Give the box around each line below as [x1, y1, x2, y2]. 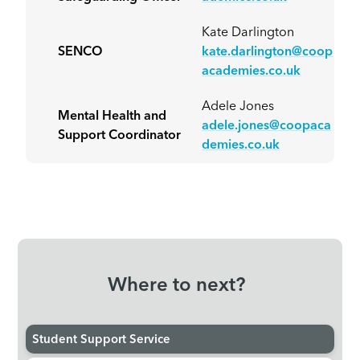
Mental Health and [58, 110, 167, 124]
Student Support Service [32, 334, 171, 347]
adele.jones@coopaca [202, 120, 332, 133]
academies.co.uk [202, 65, 301, 79]
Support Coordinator [58, 129, 182, 143]
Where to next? [107, 276, 245, 297]
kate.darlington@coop [202, 46, 333, 59]
